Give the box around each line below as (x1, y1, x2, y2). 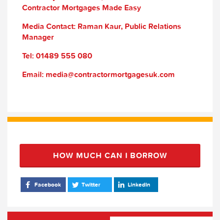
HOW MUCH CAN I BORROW (53, 150, 167, 160)
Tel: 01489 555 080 (22, 51, 92, 60)
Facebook (34, 181, 61, 188)
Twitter (82, 181, 101, 188)
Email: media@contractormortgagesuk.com (22, 69, 175, 79)
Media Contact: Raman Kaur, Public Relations (22, 21, 181, 31)
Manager (22, 32, 54, 42)
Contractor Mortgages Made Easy (22, 2, 141, 12)
